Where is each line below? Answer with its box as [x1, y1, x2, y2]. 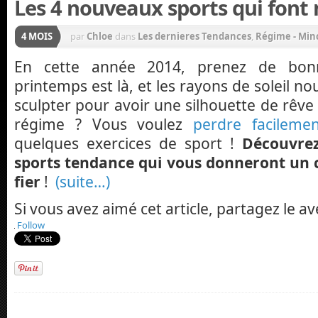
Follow [15, 219, 45, 232]
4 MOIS [21, 30, 53, 43]
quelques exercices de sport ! [14, 133, 242, 154]
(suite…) [55, 171, 110, 192]
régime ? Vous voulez [14, 114, 193, 135]
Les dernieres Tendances [138, 30, 251, 43]
